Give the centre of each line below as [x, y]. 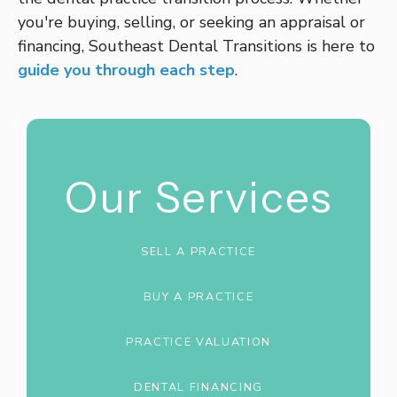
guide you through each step [126, 70]
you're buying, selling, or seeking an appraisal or [191, 22]
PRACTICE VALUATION [198, 342]
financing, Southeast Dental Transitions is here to [196, 46]
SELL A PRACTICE [198, 252]
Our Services [198, 197]
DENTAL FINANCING [198, 387]
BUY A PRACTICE [198, 297]
